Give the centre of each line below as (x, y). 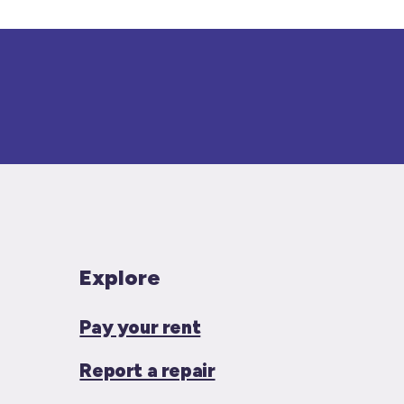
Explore (120, 277)
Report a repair (147, 370)
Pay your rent (140, 327)
